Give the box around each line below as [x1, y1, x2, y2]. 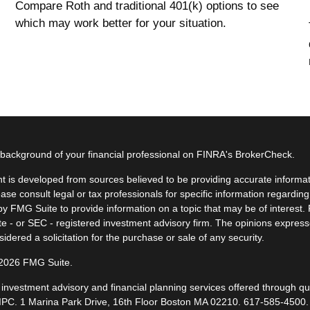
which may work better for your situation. [15, 16, 227, 30]
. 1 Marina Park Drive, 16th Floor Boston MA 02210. [15, 295, 244, 307]
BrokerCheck [235, 148, 293, 160]
